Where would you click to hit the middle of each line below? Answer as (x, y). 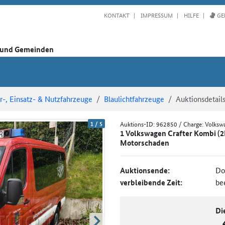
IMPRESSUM (156, 15)
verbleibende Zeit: (151, 182)
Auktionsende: (145, 170)
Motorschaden (145, 142)
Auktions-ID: (138, 124)
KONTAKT (117, 15)
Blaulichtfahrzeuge (134, 98)
